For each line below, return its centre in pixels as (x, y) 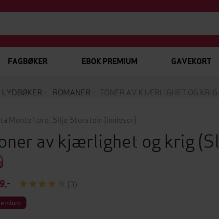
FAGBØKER (28, 61)
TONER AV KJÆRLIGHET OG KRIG (158, 92)
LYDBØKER (22, 92)
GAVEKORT (191, 61)
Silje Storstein (77, 119)
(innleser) (120, 119)
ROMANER (71, 92)
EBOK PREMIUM (109, 61)
